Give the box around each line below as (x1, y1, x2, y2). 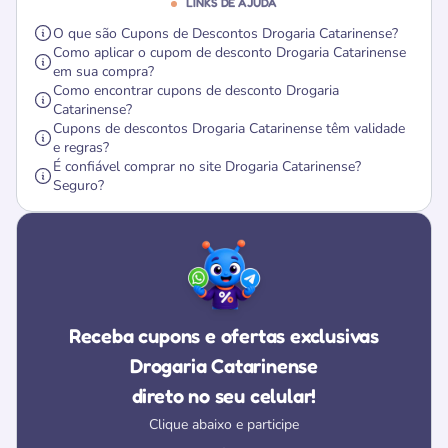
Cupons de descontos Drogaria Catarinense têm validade (53, 119, 405, 138)
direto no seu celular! (131, 384, 317, 408)
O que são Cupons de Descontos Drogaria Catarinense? (53, 23, 398, 43)
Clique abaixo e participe (149, 415, 299, 434)
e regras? (53, 138, 109, 157)
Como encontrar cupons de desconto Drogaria (53, 81, 339, 100)
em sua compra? (53, 62, 154, 81)
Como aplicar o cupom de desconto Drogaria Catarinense (53, 43, 406, 62)
